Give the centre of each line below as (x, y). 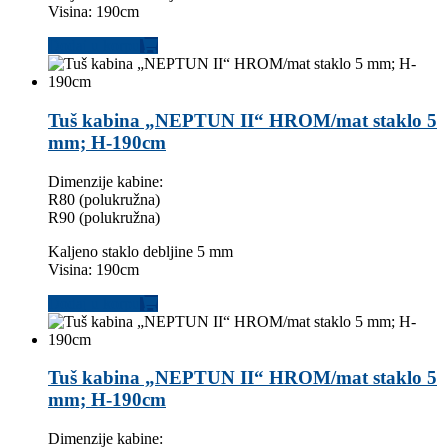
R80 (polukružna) (104, 199)
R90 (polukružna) (104, 217)
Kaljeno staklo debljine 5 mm (140, 251)
